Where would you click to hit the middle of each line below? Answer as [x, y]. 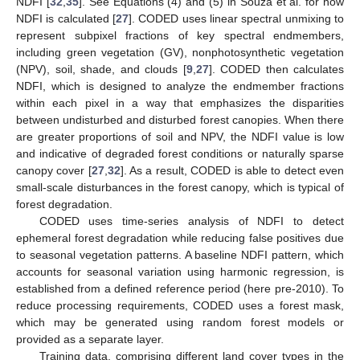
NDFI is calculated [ [66, 18]
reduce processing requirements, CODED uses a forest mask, [180, 305]
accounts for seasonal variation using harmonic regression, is [180, 271]
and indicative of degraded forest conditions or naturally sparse [180, 153]
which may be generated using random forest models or [180, 322]
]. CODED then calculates [276, 69]
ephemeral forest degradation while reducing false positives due [180, 237]
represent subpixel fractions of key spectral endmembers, [180, 35]
